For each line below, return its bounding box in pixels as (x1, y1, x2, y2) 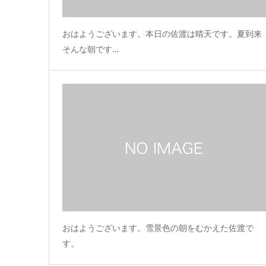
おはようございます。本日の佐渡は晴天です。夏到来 (62, 28, 262, 40)
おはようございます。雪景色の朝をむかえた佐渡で (62, 222, 254, 234)
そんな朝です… (62, 43, 119, 55)
